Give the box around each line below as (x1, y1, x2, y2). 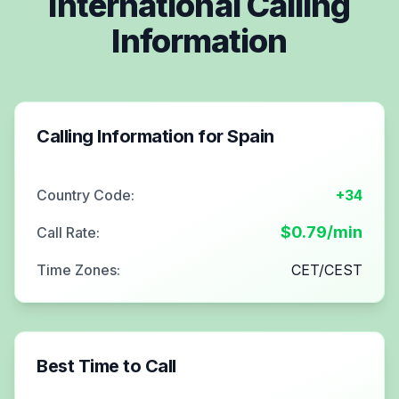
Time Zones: (37, 260, 120, 279)
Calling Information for (37, 125, 227, 147)
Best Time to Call (37, 354, 176, 377)
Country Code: (37, 185, 134, 204)
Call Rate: (37, 223, 100, 241)
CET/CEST (291, 260, 362, 279)
